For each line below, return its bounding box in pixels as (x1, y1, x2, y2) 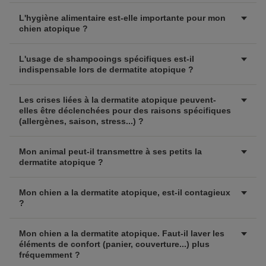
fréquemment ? (19, 250, 80, 259)
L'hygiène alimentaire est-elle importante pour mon (19, 13, 226, 23)
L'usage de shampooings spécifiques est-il (19, 54, 194, 64)
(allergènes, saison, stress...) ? (19, 116, 144, 126)
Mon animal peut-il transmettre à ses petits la (19, 147, 202, 156)
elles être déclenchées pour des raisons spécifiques (19, 106, 231, 115)
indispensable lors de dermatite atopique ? (19, 65, 194, 74)
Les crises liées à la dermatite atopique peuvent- (19, 95, 216, 104)
